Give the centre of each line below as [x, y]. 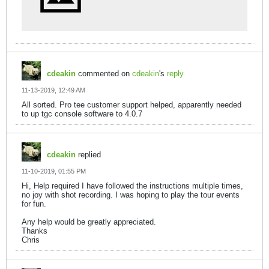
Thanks [35, 231]
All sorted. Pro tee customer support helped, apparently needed [131, 105]
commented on [104, 74]
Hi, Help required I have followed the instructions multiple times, [132, 186]
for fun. [34, 204]
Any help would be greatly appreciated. [89, 222]
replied [88, 155]
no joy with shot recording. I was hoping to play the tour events [131, 195]
